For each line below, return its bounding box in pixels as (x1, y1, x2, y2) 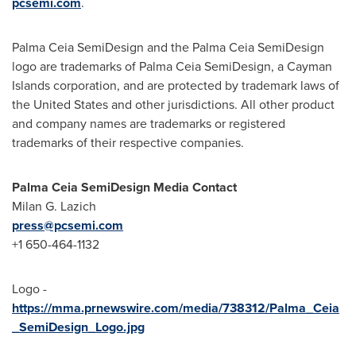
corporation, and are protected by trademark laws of (50, 76, 339, 95)
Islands (12, 76, 50, 95)
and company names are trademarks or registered (12, 114, 285, 133)
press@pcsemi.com (12, 216, 123, 234)
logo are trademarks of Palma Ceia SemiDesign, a (12, 57, 287, 75)
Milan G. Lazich (12, 197, 96, 215)
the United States (12, 95, 108, 114)
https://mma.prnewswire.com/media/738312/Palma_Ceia (12, 299, 339, 317)
